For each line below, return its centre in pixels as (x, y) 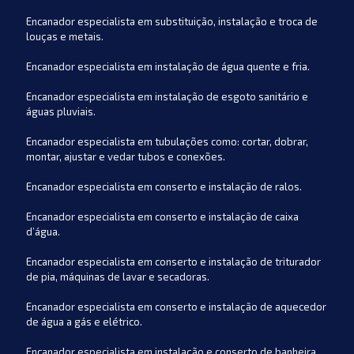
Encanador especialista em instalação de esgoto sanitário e (167, 96)
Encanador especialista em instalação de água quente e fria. (168, 66)
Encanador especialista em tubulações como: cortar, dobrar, (167, 141)
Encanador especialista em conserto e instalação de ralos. (164, 186)
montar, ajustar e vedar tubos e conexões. (126, 156)
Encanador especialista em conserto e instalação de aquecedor (176, 307)
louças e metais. (65, 36)
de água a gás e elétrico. (84, 322)
